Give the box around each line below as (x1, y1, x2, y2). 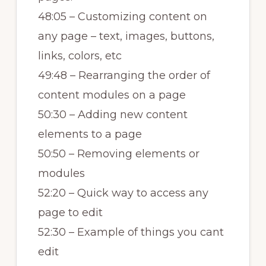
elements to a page (37, 128, 142, 141)
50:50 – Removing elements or (37, 147, 199, 161)
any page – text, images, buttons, (37, 30, 214, 43)
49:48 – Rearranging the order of (37, 69, 210, 83)
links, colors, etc (37, 49, 122, 63)
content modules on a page (37, 88, 186, 102)
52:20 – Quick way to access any (37, 186, 208, 200)
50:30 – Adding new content (37, 108, 188, 122)
